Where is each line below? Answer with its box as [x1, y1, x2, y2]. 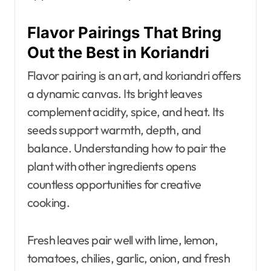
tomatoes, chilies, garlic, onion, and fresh [27, 250, 230, 266]
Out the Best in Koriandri [27, 43, 209, 62]
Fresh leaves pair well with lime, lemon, [27, 232, 218, 247]
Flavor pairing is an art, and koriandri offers [27, 67, 241, 83]
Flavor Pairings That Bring [27, 23, 221, 42]
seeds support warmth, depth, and [27, 122, 201, 137]
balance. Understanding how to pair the [27, 140, 226, 155]
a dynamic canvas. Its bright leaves [27, 85, 202, 101]
